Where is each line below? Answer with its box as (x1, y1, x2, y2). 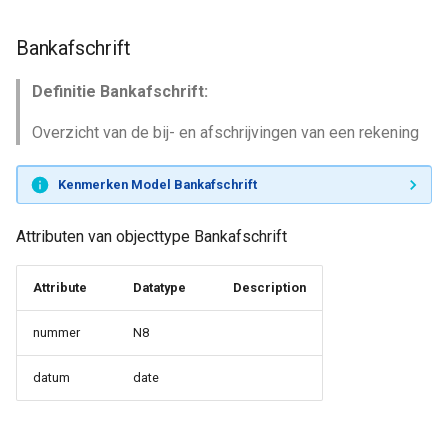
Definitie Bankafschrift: (32, 82, 208, 101)
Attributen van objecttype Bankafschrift (16, 227, 287, 246)
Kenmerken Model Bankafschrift (57, 176, 257, 192)
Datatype (133, 280, 186, 295)
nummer (33, 325, 80, 340)
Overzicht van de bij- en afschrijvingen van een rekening (32, 123, 419, 142)
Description (233, 280, 306, 295)
